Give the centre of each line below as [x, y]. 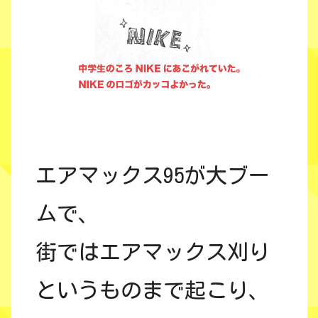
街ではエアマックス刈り [153, 252]
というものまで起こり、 [153, 290]
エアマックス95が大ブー [153, 175]
